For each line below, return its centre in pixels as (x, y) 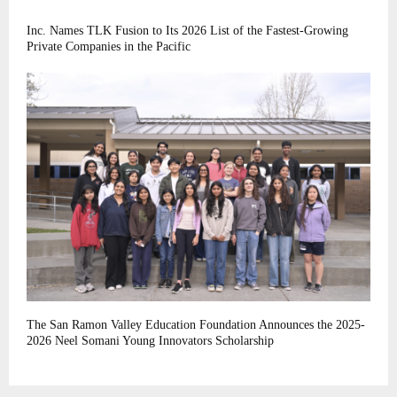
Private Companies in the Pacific (109, 46)
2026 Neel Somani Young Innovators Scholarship (150, 341)
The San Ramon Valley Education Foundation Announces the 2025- (196, 325)
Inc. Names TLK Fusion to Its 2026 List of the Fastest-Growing (187, 30)
